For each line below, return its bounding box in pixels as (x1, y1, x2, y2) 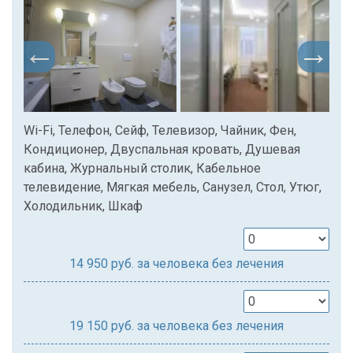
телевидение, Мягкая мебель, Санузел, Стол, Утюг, (24, 180, 321, 195)
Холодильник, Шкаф (24, 199, 143, 214)
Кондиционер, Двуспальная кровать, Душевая (24, 142, 300, 158)
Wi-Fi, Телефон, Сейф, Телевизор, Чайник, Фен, (24, 123, 296, 139)
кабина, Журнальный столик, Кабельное (24, 161, 261, 176)
